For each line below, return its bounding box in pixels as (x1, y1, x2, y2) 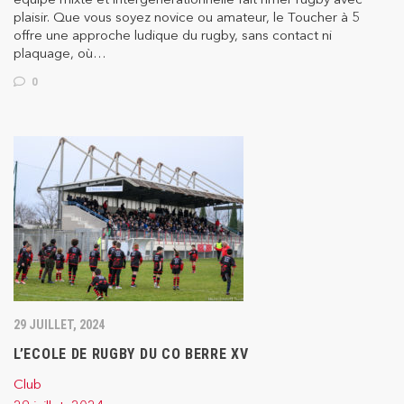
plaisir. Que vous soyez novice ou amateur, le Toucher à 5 (14, 8, 360, 26)
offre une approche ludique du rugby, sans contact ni (14, 26, 332, 44)
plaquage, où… (14, 44, 106, 62)
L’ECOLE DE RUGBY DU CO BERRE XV (14, 345, 249, 363)
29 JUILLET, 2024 (14, 317, 105, 333)
